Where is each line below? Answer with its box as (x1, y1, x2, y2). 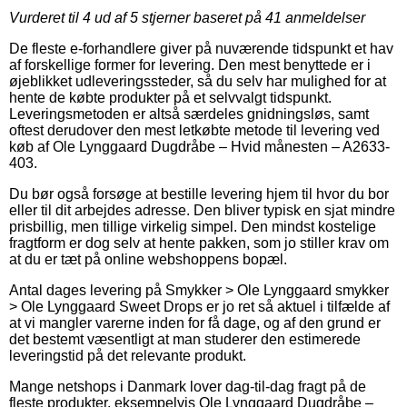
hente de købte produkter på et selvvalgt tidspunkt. (9, 89, 332, 105)
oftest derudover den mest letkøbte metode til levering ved (9, 122, 380, 138)
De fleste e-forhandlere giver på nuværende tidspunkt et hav (9, 40, 393, 56)
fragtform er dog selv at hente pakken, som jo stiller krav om (9, 234, 389, 251)
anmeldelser (282, 9, 365, 25)
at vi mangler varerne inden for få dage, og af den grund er (9, 314, 381, 331)
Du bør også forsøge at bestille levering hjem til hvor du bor (9, 185, 389, 202)
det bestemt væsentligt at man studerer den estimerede (9, 331, 361, 347)
